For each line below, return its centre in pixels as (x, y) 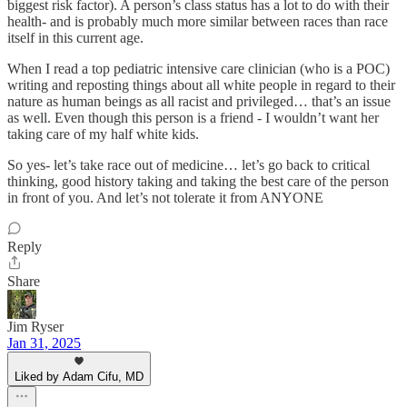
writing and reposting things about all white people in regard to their (201, 85)
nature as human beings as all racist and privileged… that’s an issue (199, 102)
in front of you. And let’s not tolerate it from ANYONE (165, 198)
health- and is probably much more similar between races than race (198, 22)
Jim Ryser (35, 327)
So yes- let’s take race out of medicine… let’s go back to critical (189, 165)
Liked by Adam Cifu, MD (79, 377)
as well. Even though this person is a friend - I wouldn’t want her (193, 118)
